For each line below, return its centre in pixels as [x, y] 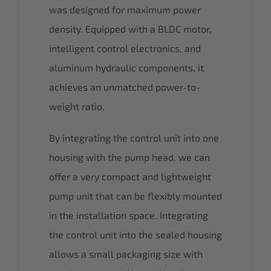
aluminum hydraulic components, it [126, 67]
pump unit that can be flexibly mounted [135, 195]
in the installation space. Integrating [129, 215]
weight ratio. [77, 106]
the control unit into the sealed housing [135, 234]
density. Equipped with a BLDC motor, [130, 28]
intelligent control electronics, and [125, 48]
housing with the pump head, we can [129, 157]
